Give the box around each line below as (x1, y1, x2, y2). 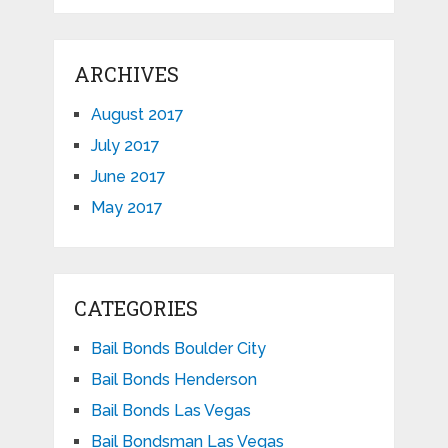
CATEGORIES (73, 295, 198, 322)
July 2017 (90, 136, 160, 156)
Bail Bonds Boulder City (90, 339, 266, 359)
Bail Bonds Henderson (90, 370, 257, 390)
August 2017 (90, 105, 184, 125)
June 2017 (90, 167, 166, 187)
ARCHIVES (73, 61, 179, 88)
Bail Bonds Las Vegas (90, 401, 251, 421)
